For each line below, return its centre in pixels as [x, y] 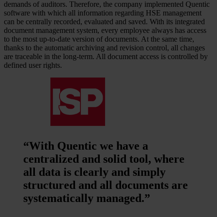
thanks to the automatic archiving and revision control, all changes [104, 47]
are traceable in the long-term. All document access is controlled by [106, 56]
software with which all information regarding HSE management [103, 13]
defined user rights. [33, 65]
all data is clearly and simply [94, 172]
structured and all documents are [106, 185]
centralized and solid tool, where [104, 159]
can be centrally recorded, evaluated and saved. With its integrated [104, 21]
